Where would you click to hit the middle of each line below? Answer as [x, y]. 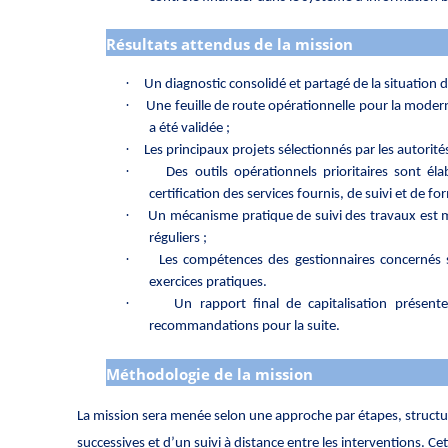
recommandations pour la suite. [245, 327]
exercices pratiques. [208, 283]
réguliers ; [178, 239]
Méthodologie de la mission [209, 374]
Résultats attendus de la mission [229, 44]
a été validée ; [190, 129]
